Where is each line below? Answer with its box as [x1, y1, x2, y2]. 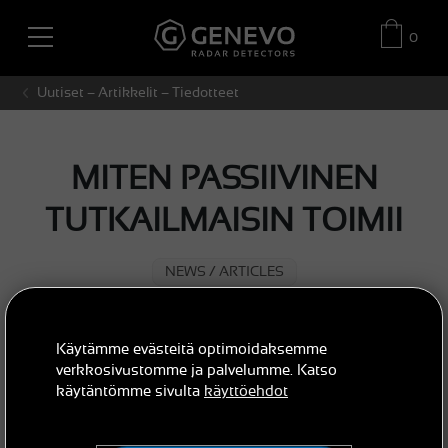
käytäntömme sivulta [56, 382, 204, 399]
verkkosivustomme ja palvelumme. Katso [56, 361, 337, 378]
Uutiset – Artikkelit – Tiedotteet [36, 85, 239, 101]
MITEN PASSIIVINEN [70, 159, 378, 196]
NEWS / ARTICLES [164, 264, 284, 280]
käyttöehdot [204, 382, 288, 399]
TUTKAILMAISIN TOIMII [45, 201, 403, 238]
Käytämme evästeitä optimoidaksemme [56, 340, 327, 357]
